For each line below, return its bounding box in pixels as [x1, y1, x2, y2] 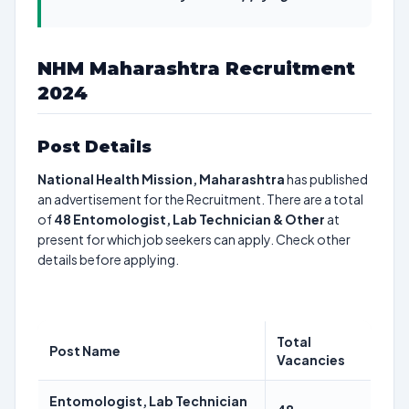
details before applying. [37, 251, 179, 267]
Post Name [49, 342, 121, 359]
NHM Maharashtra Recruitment [37, 58, 355, 79]
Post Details [37, 137, 152, 157]
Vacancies [277, 351, 345, 368]
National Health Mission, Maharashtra [37, 171, 285, 187]
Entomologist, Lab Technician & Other [73, 211, 325, 227]
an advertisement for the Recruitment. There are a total [37, 191, 363, 207]
